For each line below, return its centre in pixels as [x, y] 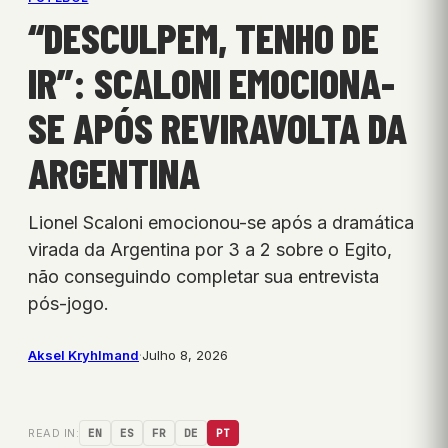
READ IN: [53, 433]
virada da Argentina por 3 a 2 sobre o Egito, [210, 250]
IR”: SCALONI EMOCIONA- [211, 82]
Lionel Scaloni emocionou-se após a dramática [221, 223]
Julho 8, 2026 [185, 355]
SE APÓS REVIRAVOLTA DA [217, 127]
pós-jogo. [68, 304]
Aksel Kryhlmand [83, 355]
